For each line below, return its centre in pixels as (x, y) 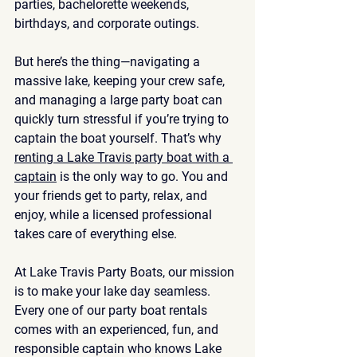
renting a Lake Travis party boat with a (124, 157)
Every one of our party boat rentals (112, 310)
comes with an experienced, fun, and (118, 329)
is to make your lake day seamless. (114, 291)
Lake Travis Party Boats (96, 272)
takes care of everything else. (96, 233)
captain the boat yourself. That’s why (120, 138)
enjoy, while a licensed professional (115, 214)
